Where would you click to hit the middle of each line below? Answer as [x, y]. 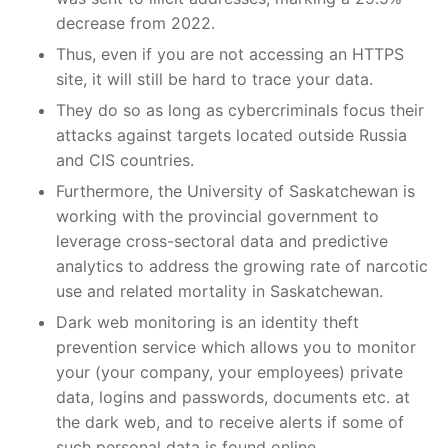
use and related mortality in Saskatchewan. [219, 290]
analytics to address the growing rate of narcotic [242, 265]
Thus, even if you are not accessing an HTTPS [230, 53]
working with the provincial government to [217, 215]
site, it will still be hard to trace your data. [214, 78]
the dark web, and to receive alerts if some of [230, 421]
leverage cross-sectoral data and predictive [222, 240]
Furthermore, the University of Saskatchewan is [235, 190]
